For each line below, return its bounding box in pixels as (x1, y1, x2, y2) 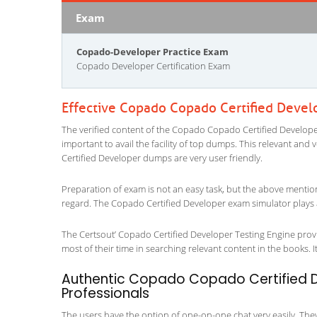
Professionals (62, 284, 149, 303)
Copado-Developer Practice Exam (76, 45, 229, 58)
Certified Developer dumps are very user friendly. (62, 151, 263, 164)
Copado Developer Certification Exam (76, 59, 230, 72)
